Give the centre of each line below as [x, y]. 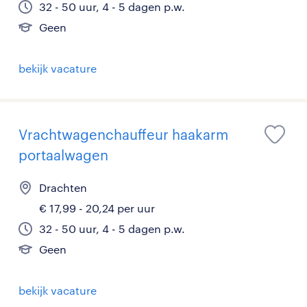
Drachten [63, 187]
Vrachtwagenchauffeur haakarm [123, 134]
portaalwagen [63, 155]
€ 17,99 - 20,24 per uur [97, 208]
